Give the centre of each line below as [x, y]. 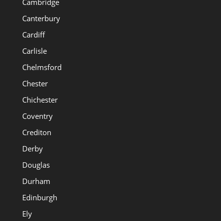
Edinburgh [39, 197]
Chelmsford [42, 67]
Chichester [40, 99]
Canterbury [41, 18]
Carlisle [34, 51]
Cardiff [33, 34]
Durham [36, 181]
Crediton [37, 132]
